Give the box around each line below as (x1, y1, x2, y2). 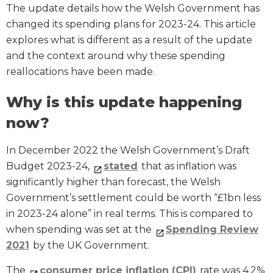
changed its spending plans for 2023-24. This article (6, 18, 256, 30)
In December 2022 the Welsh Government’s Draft (6, 144, 250, 157)
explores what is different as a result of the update (6, 34, 252, 46)
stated (104, 160, 138, 172)
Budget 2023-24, (6, 160, 92, 172)
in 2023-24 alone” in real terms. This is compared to (6, 208, 253, 220)
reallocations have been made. (6, 66, 155, 78)
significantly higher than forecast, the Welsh (6, 176, 221, 188)
